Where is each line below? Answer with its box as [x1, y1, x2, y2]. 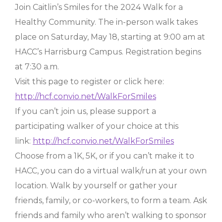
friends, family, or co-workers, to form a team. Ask [15, 196, 207, 205]
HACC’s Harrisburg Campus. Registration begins [15, 47, 201, 56]
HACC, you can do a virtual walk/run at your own [15, 166, 207, 175]
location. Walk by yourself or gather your [15, 181, 177, 190]
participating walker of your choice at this [15, 121, 178, 131]
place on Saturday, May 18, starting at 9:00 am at [15, 32, 205, 42]
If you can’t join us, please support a [15, 107, 156, 116]
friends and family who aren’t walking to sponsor [15, 211, 207, 220]
